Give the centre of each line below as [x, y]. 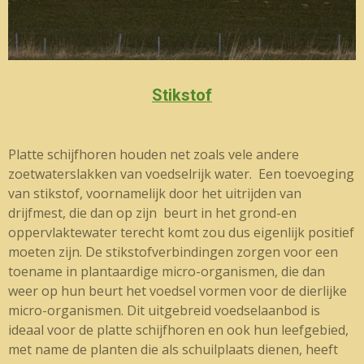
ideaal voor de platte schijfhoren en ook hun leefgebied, [178, 330]
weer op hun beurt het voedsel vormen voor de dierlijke [178, 291]
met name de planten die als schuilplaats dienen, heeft [173, 350]
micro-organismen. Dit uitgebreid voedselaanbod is [164, 311]
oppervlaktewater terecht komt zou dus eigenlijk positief [181, 233]
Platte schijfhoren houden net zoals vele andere [154, 155]
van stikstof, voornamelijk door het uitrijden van [155, 194]
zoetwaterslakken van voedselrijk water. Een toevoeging [181, 174]
